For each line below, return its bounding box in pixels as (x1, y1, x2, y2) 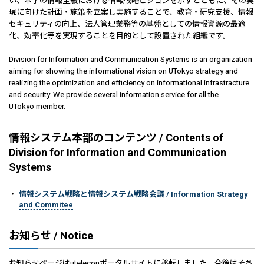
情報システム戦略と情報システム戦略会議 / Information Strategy (19, 190, 248, 199)
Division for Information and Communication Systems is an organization (9, 55, 252, 64)
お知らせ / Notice (9, 229, 93, 242)
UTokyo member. (9, 102, 65, 111)
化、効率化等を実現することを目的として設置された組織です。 (9, 31, 230, 40)
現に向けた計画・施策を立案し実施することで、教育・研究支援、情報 (9, 8, 253, 16)
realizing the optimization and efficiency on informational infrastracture (9, 78, 249, 87)
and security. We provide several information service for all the (9, 90, 219, 99)
